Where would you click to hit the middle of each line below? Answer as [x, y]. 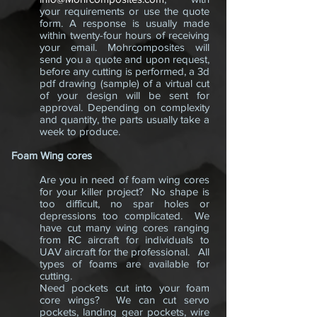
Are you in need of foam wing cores [125, 179]
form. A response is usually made [125, 23]
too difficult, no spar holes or [125, 203]
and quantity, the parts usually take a [125, 119]
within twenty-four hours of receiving [125, 35]
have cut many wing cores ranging [125, 227]
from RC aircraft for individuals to [125, 240]
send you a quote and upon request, [125, 59]
